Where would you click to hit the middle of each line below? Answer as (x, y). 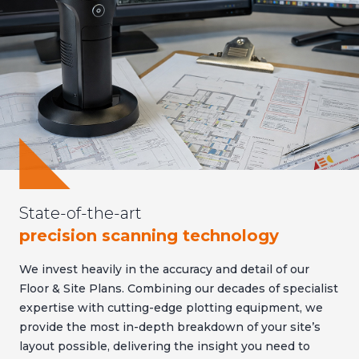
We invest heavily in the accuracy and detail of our (164, 270)
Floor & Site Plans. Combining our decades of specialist (179, 289)
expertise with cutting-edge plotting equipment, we (171, 308)
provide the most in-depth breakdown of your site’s (170, 327)
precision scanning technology (149, 236)
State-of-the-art (81, 214)
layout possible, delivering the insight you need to (165, 347)
